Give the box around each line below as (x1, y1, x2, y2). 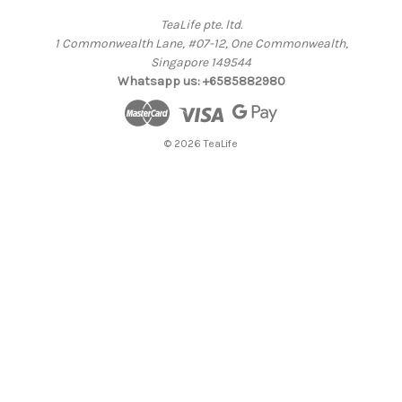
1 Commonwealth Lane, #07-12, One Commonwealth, (54, 35, 348, 51)
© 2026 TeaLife (164, 136, 238, 150)
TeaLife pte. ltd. (160, 16, 242, 32)
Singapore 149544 (151, 54, 251, 70)
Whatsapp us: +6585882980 (117, 73, 285, 89)
